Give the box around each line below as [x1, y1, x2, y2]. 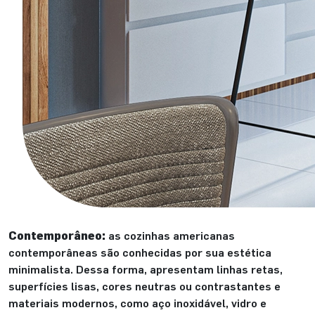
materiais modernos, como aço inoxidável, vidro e [8, 295, 266, 311]
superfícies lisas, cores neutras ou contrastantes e [8, 278, 281, 295]
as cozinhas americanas [105, 227, 235, 244]
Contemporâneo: [8, 227, 105, 244]
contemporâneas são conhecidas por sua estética [8, 244, 271, 261]
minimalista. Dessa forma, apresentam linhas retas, [8, 261, 283, 278]
